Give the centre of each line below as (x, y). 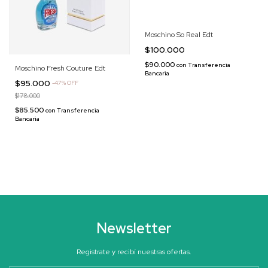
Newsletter (134, 228)
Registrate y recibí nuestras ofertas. (134, 252)
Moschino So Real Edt (179, 35)
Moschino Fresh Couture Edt (60, 68)
